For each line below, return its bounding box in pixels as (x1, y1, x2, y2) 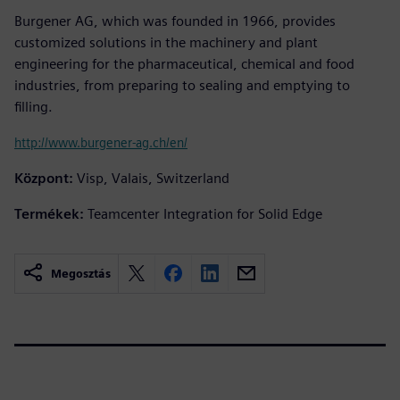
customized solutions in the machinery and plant (14, 33, 318, 51)
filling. (14, 97, 53, 115)
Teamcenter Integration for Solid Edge (87, 204, 322, 222)
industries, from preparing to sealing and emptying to (14, 76, 350, 94)
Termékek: (14, 204, 84, 222)
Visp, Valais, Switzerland (77, 169, 229, 187)
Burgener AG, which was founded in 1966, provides (14, 12, 336, 29)
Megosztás (51, 266, 111, 280)
